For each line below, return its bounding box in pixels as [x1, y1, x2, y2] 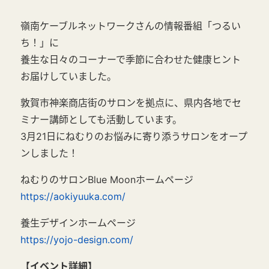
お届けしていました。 [20, 70, 116, 82]
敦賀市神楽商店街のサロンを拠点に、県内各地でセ [20, 96, 241, 109]
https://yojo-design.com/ [20, 233, 133, 246]
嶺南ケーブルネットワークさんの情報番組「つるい [20, 19, 241, 32]
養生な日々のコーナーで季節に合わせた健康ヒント [20, 53, 241, 65]
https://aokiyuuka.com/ [20, 190, 125, 202]
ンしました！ [20, 147, 78, 159]
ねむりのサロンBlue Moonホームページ [20, 173, 193, 186]
